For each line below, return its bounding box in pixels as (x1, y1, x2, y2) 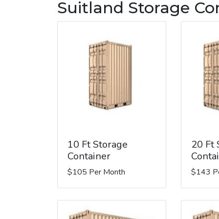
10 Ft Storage (67, 137, 128, 151)
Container (67, 149, 110, 163)
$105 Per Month (67, 166, 125, 177)
